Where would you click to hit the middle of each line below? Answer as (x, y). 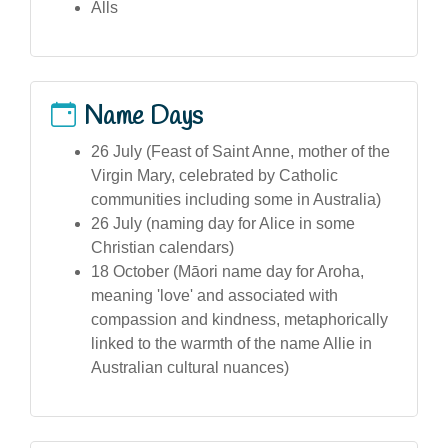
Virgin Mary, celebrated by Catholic (214, 175)
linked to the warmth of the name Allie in (231, 343)
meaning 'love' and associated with (214, 295)
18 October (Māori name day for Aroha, (227, 271)
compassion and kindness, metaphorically (239, 319)
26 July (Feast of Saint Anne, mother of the (240, 151)
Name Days (143, 116)
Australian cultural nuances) (190, 367)
